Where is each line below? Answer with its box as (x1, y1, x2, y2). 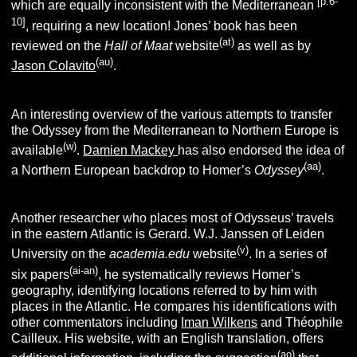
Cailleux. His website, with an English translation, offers (11, 331, 324, 345)
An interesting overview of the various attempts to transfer (11, 107, 333, 121)
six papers (11, 267, 70, 281)
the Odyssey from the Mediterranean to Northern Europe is (11, 123, 339, 137)
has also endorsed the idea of (178, 143, 345, 157)
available (11, 143, 64, 157)
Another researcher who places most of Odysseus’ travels (11, 211, 335, 226)
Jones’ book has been (174, 18, 298, 33)
